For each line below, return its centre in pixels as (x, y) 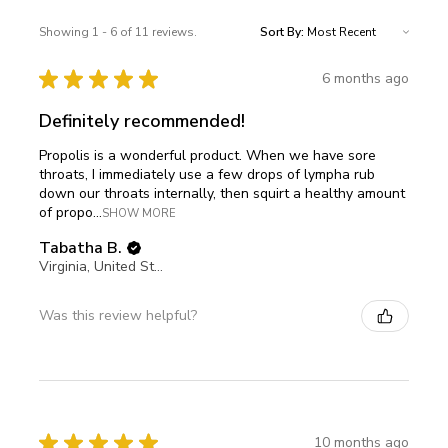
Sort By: (282, 31)
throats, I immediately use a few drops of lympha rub (207, 174)
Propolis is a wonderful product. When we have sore (207, 155)
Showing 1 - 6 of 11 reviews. (118, 31)
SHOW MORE (139, 213)
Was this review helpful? (118, 316)
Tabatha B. (80, 247)
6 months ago (365, 79)
